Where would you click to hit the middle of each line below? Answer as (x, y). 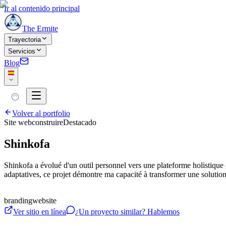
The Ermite (40, 29)
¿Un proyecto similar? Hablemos (127, 211)
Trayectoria (24, 40)
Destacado (80, 122)
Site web (18, 122)
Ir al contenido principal (42, 8)
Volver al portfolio (41, 113)
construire (47, 122)
